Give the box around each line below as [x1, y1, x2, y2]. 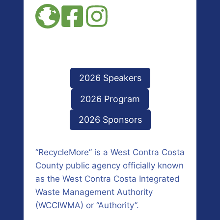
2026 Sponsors [78, 114, 142, 125]
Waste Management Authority [35, 187, 153, 197]
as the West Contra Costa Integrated [35, 174, 180, 184]
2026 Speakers [79, 73, 141, 83]
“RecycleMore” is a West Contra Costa [35, 147, 185, 158]
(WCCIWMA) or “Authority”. [35, 200, 139, 211]
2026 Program [80, 93, 140, 104]
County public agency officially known [35, 161, 184, 171]
